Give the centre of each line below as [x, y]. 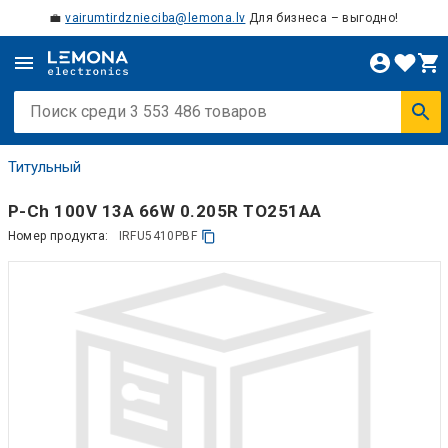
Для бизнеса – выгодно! [322, 18]
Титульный [44, 167]
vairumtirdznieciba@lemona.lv [155, 18]
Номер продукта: [58, 236]
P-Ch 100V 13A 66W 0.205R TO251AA [164, 210]
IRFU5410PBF [157, 236]
